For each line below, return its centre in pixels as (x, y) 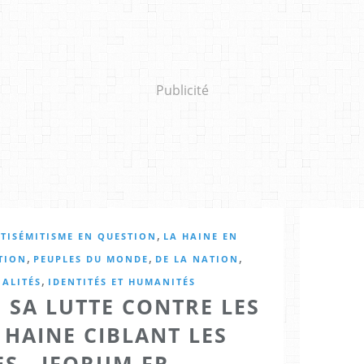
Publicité (182, 90)
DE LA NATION (197, 258)
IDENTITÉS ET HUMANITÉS (122, 281)
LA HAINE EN (201, 236)
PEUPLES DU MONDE (91, 258)
